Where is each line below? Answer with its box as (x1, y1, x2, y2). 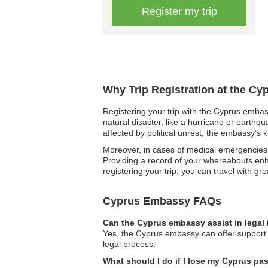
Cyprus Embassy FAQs (103, 195, 221, 207)
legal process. (103, 239, 156, 249)
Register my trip (141, 5, 217, 17)
